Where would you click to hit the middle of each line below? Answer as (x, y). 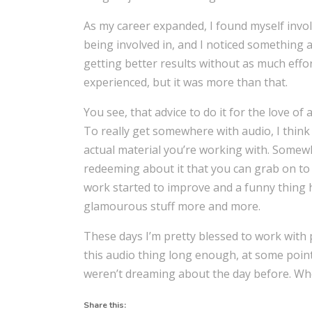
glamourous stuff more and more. (172, 206)
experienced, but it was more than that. (186, 82)
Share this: (105, 305)
